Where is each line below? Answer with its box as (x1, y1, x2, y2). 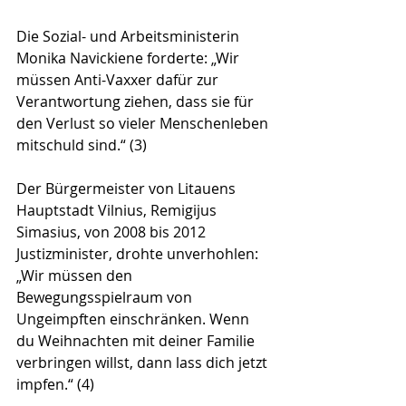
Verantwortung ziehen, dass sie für (16, 92, 257, 112)
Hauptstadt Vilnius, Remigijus (16, 200, 220, 221)
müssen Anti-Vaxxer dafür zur (16, 70, 222, 91)
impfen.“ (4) (16, 374, 98, 395)
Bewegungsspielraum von (16, 287, 196, 308)
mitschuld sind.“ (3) (16, 135, 154, 156)
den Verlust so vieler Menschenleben (16, 113, 272, 134)
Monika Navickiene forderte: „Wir (16, 48, 243, 69)
